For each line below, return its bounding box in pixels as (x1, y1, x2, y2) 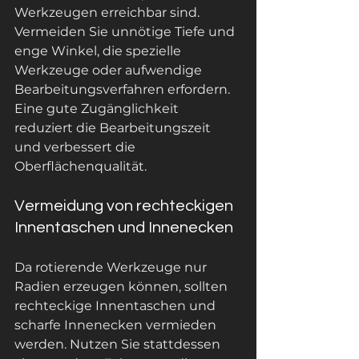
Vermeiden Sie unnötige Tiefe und (14, 24, 238, 39)
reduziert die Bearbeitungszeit (14, 120, 214, 135)
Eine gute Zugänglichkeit (14, 101, 182, 116)
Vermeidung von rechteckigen (14, 198, 236, 214)
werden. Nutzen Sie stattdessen (14, 337, 224, 352)
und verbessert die (14, 139, 139, 155)
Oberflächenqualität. (14, 159, 147, 174)
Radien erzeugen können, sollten (14, 279, 231, 294)
